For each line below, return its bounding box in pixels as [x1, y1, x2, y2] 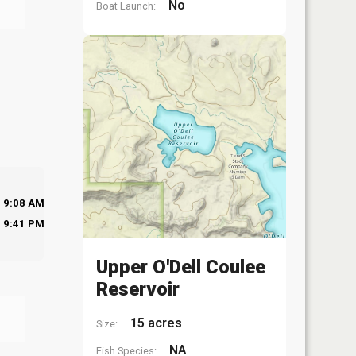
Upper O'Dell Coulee [96, 256, 265, 278]
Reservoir [96, 278, 180, 300]
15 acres [127, 315, 182, 331]
